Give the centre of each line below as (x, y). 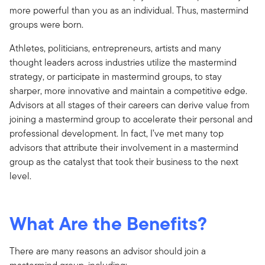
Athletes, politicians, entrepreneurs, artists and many (115, 48)
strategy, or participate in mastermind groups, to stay (116, 76)
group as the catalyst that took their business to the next (124, 161)
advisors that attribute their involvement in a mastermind (124, 147)
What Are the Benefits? (108, 223)
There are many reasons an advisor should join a (108, 251)
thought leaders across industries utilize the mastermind (123, 62)
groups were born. (46, 24)
